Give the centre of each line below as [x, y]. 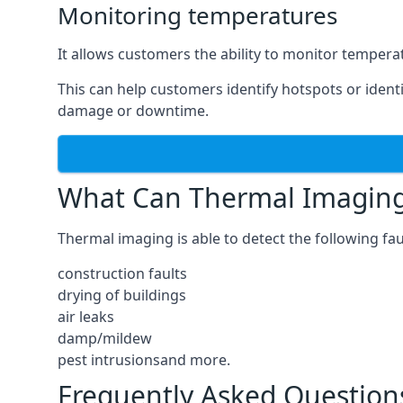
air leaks [86, 317]
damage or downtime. [133, 111]
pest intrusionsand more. [144, 360]
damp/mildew [105, 338]
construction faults [122, 273]
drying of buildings [122, 295]
